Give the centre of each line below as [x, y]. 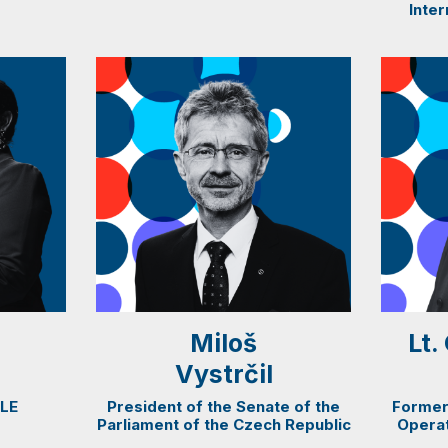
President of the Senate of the [224, 406]
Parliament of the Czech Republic [223, 424]
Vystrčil [223, 373]
